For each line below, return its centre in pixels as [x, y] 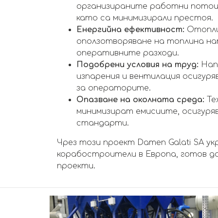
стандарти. [103, 123]
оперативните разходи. [128, 53]
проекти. [76, 166]
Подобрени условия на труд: [137, 65]
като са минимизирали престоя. [145, 18]
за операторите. [114, 88]
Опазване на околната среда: [140, 100]
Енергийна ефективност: [130, 30]
